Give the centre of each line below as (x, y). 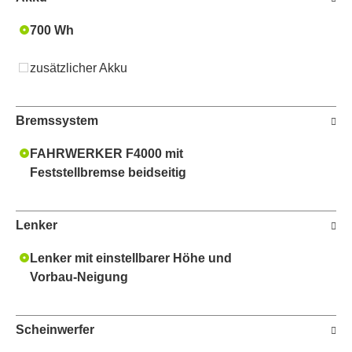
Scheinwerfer (55, 329)
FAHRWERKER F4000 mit (106, 153)
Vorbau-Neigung (79, 277)
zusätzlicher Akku (79, 68)
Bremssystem (57, 120)
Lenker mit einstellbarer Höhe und (131, 258)
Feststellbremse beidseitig (108, 172)
